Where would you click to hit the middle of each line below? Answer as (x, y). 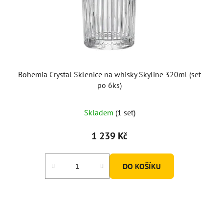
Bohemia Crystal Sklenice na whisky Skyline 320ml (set (109, 74)
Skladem (99, 112)
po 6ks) (109, 85)
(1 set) (125, 112)
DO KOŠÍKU (142, 166)
